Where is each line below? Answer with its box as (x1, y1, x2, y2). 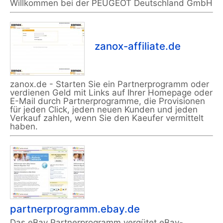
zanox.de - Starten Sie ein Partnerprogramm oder (10, 79, 209, 90)
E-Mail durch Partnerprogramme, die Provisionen (10, 96, 205, 107)
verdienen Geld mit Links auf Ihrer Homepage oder (10, 88, 213, 98)
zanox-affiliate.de (95, 40, 181, 53)
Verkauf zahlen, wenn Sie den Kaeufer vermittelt (10, 113, 204, 123)
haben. (10, 121, 38, 132)
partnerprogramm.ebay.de (10, 203, 140, 216)
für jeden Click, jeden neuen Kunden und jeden (10, 105, 198, 115)
